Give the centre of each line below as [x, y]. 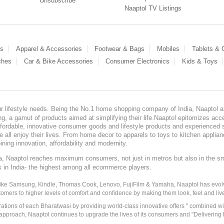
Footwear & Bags [119, 49]
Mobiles [168, 49]
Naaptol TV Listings [153, 8]
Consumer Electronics [137, 61]
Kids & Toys [200, 61]
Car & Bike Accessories [58, 61]
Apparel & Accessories [49, 49]
